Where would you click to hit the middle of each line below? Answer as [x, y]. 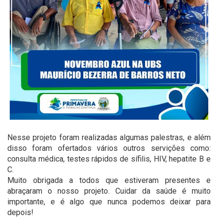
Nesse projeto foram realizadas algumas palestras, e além [109, 138]
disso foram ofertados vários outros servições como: [109, 148]
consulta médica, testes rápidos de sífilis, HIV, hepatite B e [109, 159]
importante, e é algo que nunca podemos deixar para [109, 202]
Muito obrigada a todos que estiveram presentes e [109, 181]
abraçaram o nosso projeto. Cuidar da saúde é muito [109, 191]
